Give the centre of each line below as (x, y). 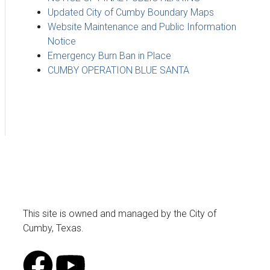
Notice (62, 41)
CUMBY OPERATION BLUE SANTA (118, 70)
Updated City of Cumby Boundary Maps (131, 12)
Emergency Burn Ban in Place (109, 55)
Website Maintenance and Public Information (142, 27)
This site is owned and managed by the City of (120, 213)
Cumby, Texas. (53, 228)
